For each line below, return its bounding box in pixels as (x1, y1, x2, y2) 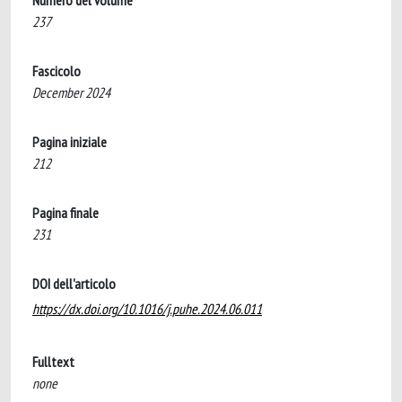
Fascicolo (32, 62, 81, 80)
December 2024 (32, 83, 110, 101)
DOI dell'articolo (32, 275, 116, 293)
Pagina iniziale (32, 133, 107, 151)
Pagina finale (32, 204, 99, 222)
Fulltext (32, 353, 74, 371)
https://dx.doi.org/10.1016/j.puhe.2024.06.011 (32, 300, 262, 318)
